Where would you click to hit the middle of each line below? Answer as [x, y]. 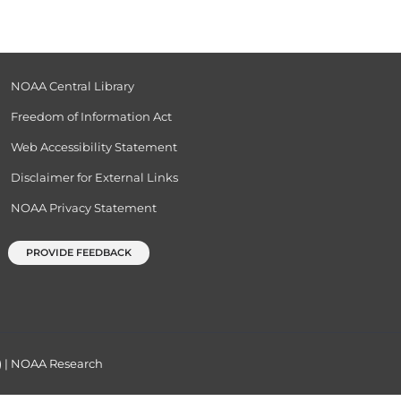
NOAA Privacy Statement [84, 207]
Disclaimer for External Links [95, 177]
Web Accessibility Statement [94, 146]
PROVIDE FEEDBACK [79, 252]
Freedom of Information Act [92, 116]
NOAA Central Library [73, 85]
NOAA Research [57, 363]
